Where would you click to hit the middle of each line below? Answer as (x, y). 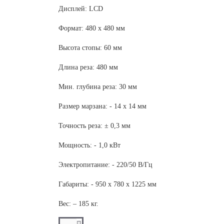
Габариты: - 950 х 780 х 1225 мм (107, 184)
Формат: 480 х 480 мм (92, 28)
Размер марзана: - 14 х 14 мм (102, 106)
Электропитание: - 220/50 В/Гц (105, 164)
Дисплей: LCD (81, 8)
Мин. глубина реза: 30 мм (98, 86)
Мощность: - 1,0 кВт (89, 145)
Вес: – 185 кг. (78, 203)
